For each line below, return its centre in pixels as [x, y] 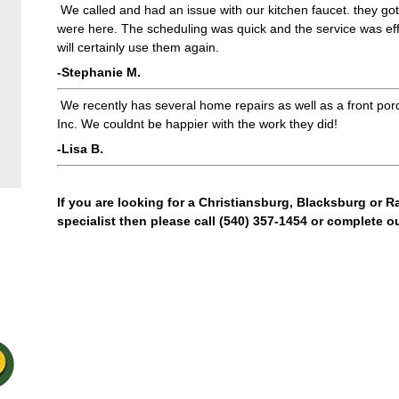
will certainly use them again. [138, 48]
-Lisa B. [80, 149]
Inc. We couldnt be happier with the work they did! [197, 124]
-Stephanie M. [99, 73]
